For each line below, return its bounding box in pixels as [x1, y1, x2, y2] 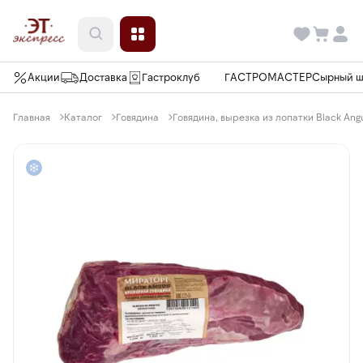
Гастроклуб [142, 70, 200, 83]
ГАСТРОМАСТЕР [224, 70, 312, 83]
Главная [13, 111, 50, 122]
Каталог [64, 111, 102, 122]
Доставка [79, 70, 127, 83]
